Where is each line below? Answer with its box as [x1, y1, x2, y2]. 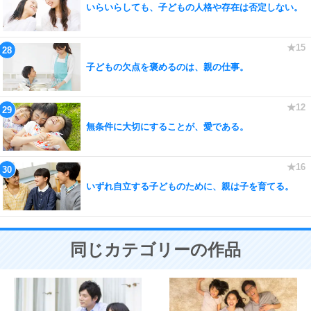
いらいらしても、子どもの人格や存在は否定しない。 [86, 1, 303, 12]
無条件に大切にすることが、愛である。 [86, 121, 249, 132]
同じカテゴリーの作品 [70, 240, 241, 259]
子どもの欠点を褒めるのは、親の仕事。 [86, 61, 249, 72]
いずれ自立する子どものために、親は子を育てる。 [86, 180, 294, 192]
